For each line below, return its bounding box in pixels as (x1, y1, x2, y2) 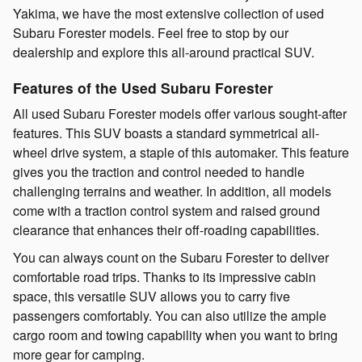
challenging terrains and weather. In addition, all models (13, 182, 331, 201)
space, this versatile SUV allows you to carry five (13, 287, 290, 306)
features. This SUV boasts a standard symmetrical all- (13, 124, 319, 143)
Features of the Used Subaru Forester (13, 77, 273, 98)
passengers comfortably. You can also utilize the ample (13, 306, 326, 326)
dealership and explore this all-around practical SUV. (13, 42, 314, 61)
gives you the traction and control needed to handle (13, 162, 305, 182)
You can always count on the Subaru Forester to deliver (13, 248, 329, 267)
